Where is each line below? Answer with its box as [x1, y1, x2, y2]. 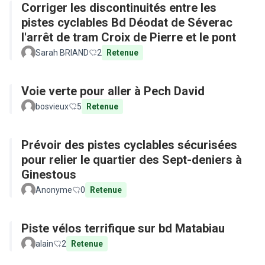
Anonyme [35, 185, 72, 195]
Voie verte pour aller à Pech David [21, 84, 205, 98]
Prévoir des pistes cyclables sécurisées [21, 138, 237, 152]
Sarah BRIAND [35, 48, 89, 57]
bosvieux [35, 102, 69, 111]
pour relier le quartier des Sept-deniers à [21, 153, 242, 167]
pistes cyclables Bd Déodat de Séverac [21, 15, 232, 30]
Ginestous [21, 167, 76, 182]
